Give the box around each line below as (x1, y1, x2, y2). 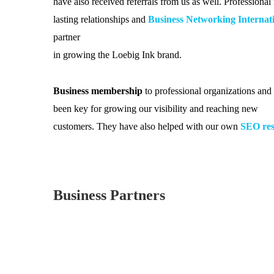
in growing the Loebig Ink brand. (53, 49, 182, 60)
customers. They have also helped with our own (53, 120, 240, 131)
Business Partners (53, 187, 165, 203)
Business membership (53, 85, 143, 96)
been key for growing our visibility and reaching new (53, 103, 258, 114)
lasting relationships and (53, 13, 148, 24)
